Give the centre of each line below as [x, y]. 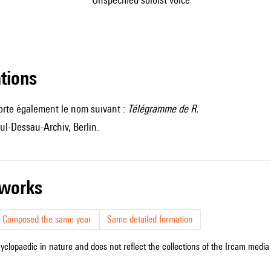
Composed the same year [47, 219]
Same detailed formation [150, 219]
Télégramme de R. [163, 109]
